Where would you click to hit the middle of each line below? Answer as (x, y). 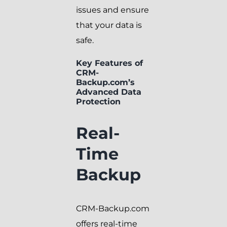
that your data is (109, 25)
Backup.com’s (105, 82)
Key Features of (109, 63)
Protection (98, 101)
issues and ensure (112, 10)
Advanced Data (109, 92)
